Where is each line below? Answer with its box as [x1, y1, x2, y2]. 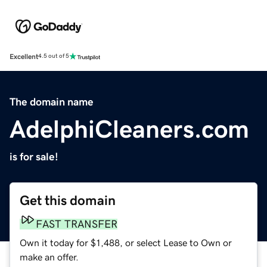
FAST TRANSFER [36, 218, 117, 229]
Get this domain [20, 193, 116, 207]
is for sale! [10, 151, 58, 162]
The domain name [10, 96, 94, 107]
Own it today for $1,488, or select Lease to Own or [20, 237, 232, 247]
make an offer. [20, 252, 79, 262]
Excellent [10, 52, 38, 60]
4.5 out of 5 [38, 53, 69, 60]
